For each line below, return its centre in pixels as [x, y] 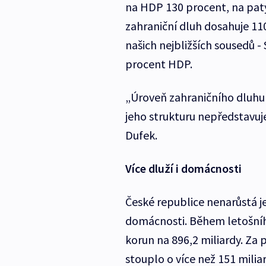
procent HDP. [159, 64]
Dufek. [141, 135]
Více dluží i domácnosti [183, 169]
